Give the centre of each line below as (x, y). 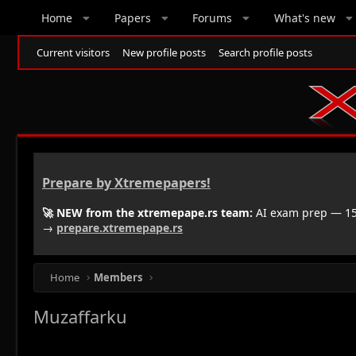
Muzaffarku (80, 316)
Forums (213, 17)
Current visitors (73, 52)
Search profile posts (265, 52)
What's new (304, 17)
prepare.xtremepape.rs (120, 227)
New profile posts (164, 52)
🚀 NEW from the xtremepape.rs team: (147, 212)
